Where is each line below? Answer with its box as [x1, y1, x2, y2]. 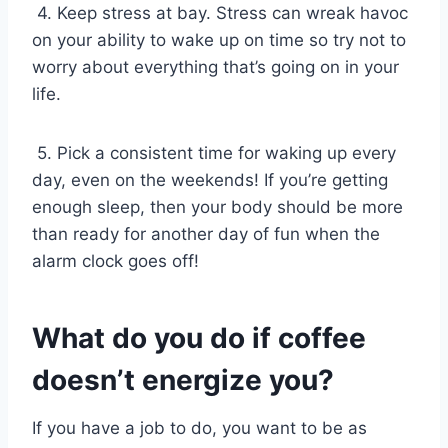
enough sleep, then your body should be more [32, 196, 403, 217]
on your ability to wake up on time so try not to [32, 29, 406, 50]
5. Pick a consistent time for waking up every [32, 142, 396, 163]
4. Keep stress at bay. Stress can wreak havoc [32, 2, 408, 23]
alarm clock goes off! [32, 250, 204, 271]
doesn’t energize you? [32, 362, 334, 397]
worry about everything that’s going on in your [32, 56, 399, 77]
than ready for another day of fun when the [32, 223, 380, 244]
